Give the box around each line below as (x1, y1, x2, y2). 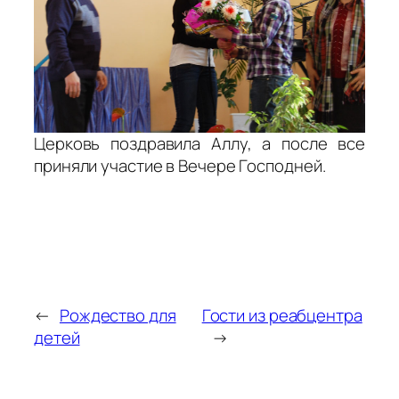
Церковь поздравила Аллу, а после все (34, 132, 365, 156)
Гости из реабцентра (201, 303, 362, 327)
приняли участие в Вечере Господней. (34, 154, 326, 178)
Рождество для (59, 303, 176, 327)
